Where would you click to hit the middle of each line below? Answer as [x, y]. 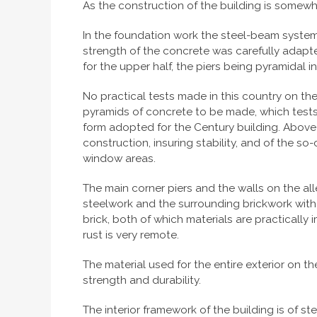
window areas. [119, 158]
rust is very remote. [131, 235]
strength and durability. [142, 280]
